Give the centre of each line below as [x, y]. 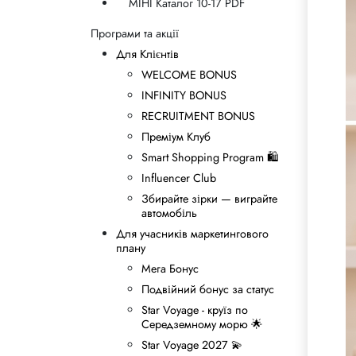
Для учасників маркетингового [192, 234]
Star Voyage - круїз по [195, 310]
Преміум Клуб [176, 137]
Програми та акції [135, 33]
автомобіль [169, 213]
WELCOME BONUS [189, 75]
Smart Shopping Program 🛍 [210, 157]
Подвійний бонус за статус [208, 289]
